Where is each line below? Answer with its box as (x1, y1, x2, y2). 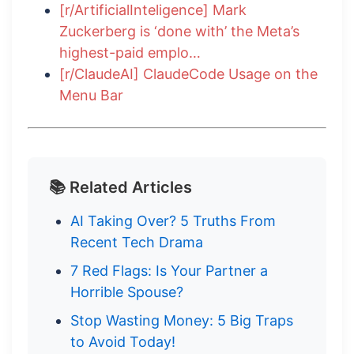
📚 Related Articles (49, 178, 192, 198)
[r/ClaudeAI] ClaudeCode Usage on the (59, 66, 318, 83)
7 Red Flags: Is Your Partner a (70, 262, 268, 280)
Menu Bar (59, 87, 123, 104)
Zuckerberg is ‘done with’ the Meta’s (59, 23, 299, 40)
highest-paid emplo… (59, 44, 201, 62)
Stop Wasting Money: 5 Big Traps (70, 312, 293, 330)
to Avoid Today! (70, 333, 175, 351)
